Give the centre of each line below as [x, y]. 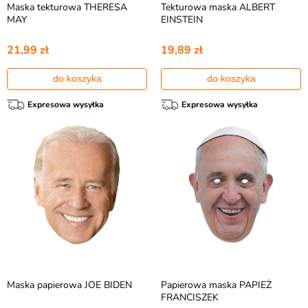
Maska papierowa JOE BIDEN [69, 285]
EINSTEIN [182, 20]
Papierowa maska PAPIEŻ [216, 285]
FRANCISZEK [190, 297]
